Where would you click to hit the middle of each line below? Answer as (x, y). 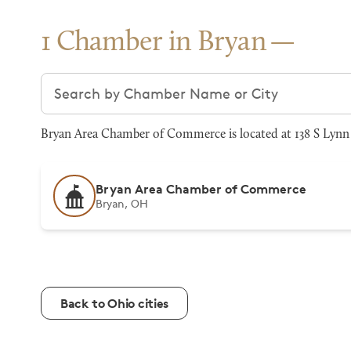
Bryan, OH (122, 203)
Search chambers (98, 82)
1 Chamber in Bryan (154, 43)
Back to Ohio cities (114, 303)
